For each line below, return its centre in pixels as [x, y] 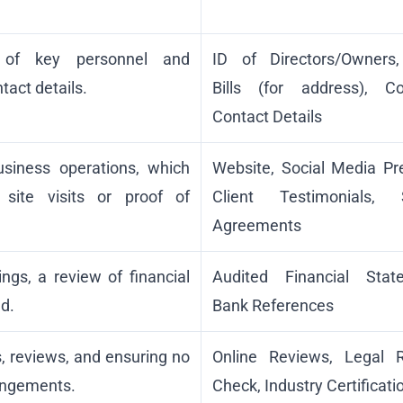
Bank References [273, 305]
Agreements [257, 225]
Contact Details [267, 116]
